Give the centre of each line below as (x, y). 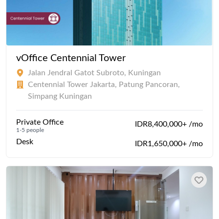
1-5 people (30, 130)
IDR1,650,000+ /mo (169, 143)
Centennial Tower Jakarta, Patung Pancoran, (104, 84)
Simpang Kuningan (60, 96)
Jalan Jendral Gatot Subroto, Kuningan (94, 73)
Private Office (40, 122)
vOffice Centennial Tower (71, 58)
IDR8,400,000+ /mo (169, 124)
